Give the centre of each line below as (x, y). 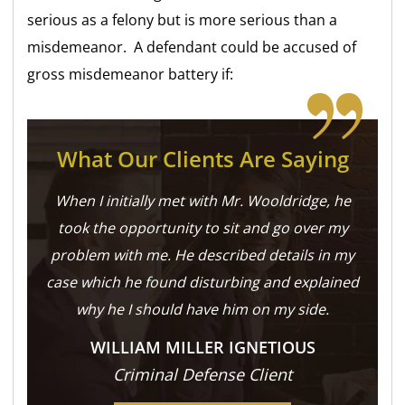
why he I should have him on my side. (202, 309)
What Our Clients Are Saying (202, 158)
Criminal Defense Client (202, 374)
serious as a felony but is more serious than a (183, 19)
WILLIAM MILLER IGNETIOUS (202, 347)
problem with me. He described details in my (202, 254)
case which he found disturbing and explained (202, 282)
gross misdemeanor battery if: (131, 74)
